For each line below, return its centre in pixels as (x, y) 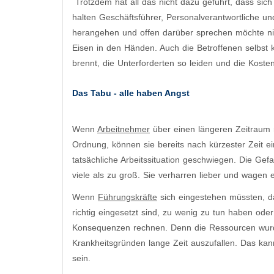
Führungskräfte (128, 197)
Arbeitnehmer (124, 129)
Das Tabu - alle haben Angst (131, 93)
